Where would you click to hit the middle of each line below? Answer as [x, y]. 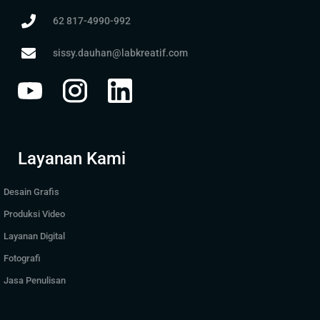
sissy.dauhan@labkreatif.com [120, 54]
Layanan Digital [34, 236]
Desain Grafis [31, 192]
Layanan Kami [72, 159]
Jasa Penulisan [35, 281]
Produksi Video [34, 214]
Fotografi [22, 259]
